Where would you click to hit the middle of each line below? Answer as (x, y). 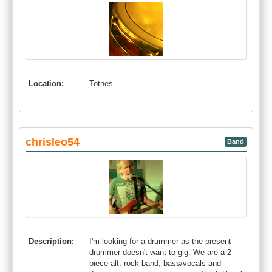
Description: (51, 241)
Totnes (101, 83)
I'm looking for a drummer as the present (160, 241)
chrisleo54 (53, 142)
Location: (46, 83)
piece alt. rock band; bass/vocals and (155, 263)
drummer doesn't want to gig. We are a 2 (160, 252)
